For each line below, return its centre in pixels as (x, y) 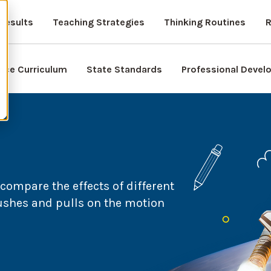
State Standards (124, 69)
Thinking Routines (204, 22)
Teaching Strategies (98, 22)
